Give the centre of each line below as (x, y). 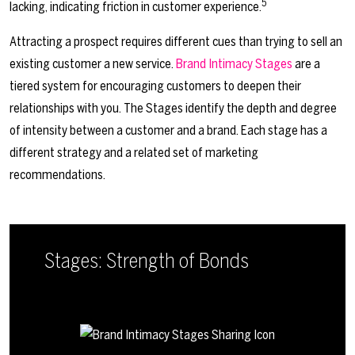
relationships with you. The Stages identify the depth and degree (173, 108)
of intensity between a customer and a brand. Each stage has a (168, 130)
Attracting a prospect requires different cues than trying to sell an (176, 41)
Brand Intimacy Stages (234, 63)
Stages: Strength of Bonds (147, 261)
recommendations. (57, 174)
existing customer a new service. (93, 63)
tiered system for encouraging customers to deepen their (155, 86)
